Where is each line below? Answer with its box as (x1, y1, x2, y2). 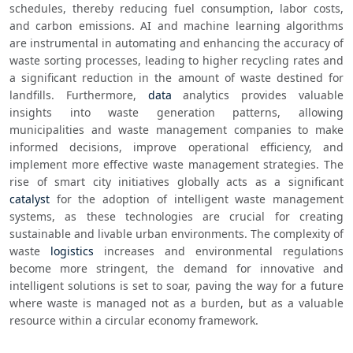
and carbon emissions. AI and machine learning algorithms (9, 18, 344, 34)
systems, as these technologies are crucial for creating (9, 209, 344, 225)
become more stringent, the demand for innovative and (9, 261, 344, 277)
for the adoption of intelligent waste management (50, 191, 344, 207)
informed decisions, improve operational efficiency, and (9, 139, 344, 155)
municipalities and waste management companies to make (9, 122, 344, 138)
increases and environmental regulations (94, 243, 344, 259)
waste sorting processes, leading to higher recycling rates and (9, 53, 344, 69)
